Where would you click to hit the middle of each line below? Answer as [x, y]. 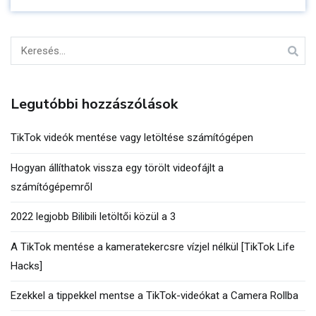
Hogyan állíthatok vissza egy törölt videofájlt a [117, 168]
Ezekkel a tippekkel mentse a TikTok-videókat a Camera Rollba [154, 295]
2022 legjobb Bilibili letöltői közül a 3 [93, 217]
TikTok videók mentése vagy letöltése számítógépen [132, 138]
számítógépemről [51, 187]
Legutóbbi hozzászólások [94, 104]
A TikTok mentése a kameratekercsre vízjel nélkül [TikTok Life [153, 247]
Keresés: [30, 45]
